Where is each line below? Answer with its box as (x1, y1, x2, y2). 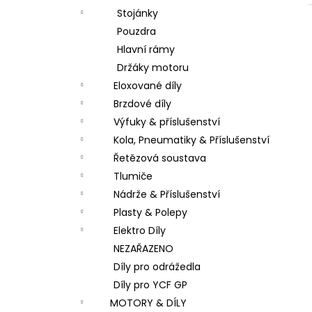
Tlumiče (114, 169, 153, 183)
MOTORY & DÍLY (110, 296, 187, 310)
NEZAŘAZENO (114, 242, 173, 256)
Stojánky (117, 6, 158, 20)
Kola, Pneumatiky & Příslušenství (114, 133, 270, 147)
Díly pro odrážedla (114, 260, 201, 274)
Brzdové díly (114, 97, 171, 111)
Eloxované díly (114, 79, 182, 93)
